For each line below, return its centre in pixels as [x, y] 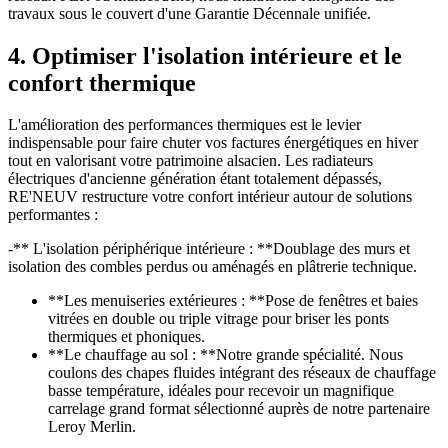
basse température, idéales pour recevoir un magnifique [221, 391]
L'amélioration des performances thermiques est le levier [184, 125]
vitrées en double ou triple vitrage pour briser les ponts [218, 319]
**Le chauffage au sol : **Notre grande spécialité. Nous [225, 355]
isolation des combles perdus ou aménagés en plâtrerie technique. [212, 267]
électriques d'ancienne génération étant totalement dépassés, [195, 179]
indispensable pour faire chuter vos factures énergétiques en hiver [213, 143]
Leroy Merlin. [92, 427]
